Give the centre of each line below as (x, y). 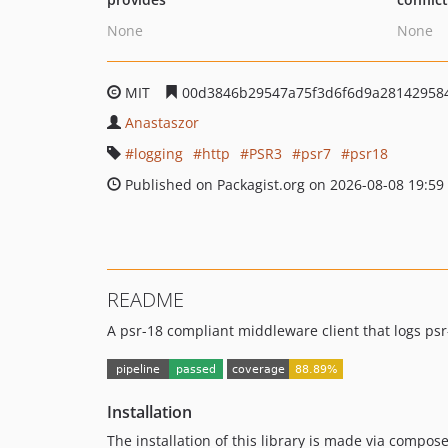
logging (158, 153)
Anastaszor (162, 122)
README (145, 299)
